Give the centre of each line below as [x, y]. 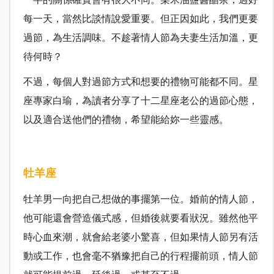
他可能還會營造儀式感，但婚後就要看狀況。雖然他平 [140, 218]
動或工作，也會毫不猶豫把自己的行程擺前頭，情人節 [140, 256]
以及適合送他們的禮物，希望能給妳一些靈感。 [126, 120]
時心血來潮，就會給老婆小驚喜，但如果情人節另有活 [140, 237]
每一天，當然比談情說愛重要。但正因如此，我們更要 [140, 19]
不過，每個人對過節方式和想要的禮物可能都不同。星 [140, 82]
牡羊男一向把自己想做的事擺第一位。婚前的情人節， [140, 199]
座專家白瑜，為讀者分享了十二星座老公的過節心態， [140, 101]
